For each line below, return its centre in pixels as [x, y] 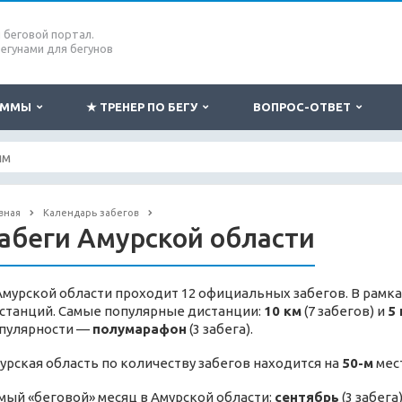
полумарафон [139, 329]
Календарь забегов [91, 213]
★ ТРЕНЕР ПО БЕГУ [144, 107]
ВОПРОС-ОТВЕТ [304, 107]
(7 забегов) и [344, 311]
